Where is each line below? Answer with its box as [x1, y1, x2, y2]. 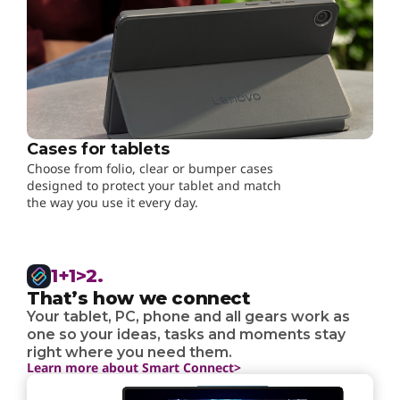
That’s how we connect [27, 287, 251, 309]
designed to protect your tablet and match [27, 176, 281, 194]
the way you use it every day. [27, 193, 198, 211]
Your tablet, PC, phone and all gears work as [27, 307, 350, 325]
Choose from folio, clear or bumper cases [27, 159, 273, 177]
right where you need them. [27, 343, 232, 361]
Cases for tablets [27, 138, 170, 159]
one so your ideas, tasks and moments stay [27, 325, 346, 343]
